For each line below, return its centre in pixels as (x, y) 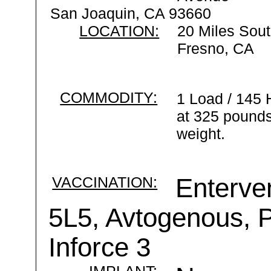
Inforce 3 (100, 247)
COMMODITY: (109, 97)
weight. (201, 134)
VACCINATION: (105, 182)
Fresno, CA (216, 48)
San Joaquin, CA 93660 (131, 13)
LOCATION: (119, 31)
